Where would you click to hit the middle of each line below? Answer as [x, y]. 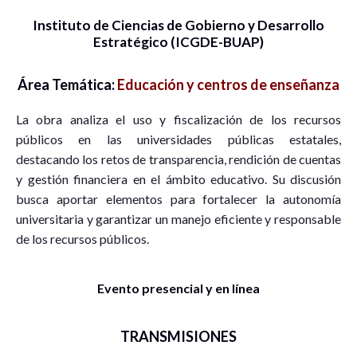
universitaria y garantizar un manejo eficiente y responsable [178, 219]
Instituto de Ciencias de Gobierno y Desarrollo [178, 25]
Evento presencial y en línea [178, 288]
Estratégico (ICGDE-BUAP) [178, 42]
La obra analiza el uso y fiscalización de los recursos [178, 120]
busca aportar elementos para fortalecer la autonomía [178, 199]
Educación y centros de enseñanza [228, 85]
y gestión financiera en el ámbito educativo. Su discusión [178, 179]
